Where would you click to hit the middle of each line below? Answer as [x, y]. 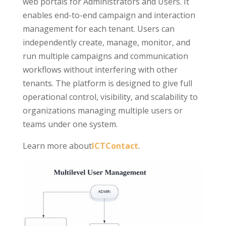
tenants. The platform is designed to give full [107, 83]
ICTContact [115, 146]
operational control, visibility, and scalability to [110, 97]
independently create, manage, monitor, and [106, 42]
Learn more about [57, 146]
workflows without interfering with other [100, 70]
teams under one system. [70, 124]
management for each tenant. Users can [98, 29]
